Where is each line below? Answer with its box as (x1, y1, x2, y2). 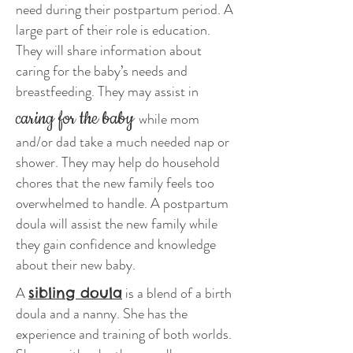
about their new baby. (16, 255, 136, 275)
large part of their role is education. (16, 20, 210, 40)
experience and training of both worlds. (16, 324, 232, 344)
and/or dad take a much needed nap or (16, 132, 229, 152)
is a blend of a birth (122, 283, 232, 303)
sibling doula (28, 284, 122, 302)
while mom (139, 109, 199, 129)
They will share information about (16, 40, 202, 61)
